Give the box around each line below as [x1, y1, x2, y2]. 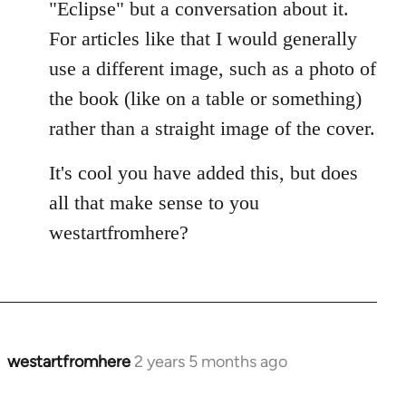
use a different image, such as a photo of [49, 56, 376, 80]
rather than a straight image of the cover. [49, 116, 375, 140]
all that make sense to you [49, 190, 259, 214]
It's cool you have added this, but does [49, 160, 358, 184]
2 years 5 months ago [134, 351, 287, 372]
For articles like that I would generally [49, 26, 357, 50]
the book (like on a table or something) [49, 86, 362, 110]
